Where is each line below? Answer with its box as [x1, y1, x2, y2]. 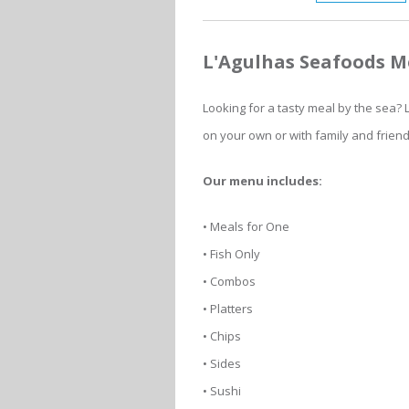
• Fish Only [203, 246, 260, 263]
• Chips [203, 328, 241, 345]
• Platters [203, 300, 253, 318]
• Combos [203, 273, 256, 290]
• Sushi [203, 383, 241, 400]
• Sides [203, 355, 241, 372]
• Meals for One [203, 218, 289, 236]
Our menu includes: [203, 173, 322, 190]
